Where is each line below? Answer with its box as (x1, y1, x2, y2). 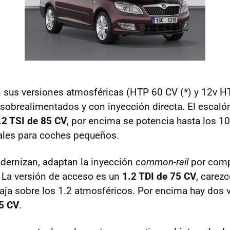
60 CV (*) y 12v (149, 86, 220, 99)
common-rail (136, 156, 188, 168)
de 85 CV (25, 115, 67, 127)
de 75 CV (154, 170, 196, 183)
